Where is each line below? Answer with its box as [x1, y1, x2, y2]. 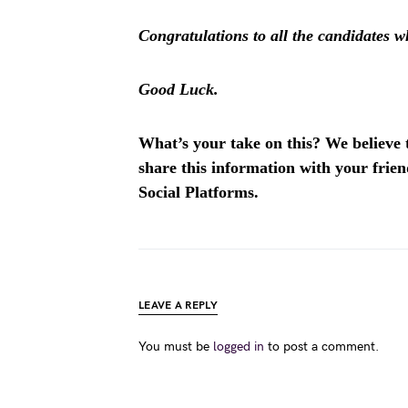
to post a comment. [264, 339, 379, 354]
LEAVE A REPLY [138, 299, 218, 312]
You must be [138, 339, 213, 354]
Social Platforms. [138, 183, 259, 201]
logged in [213, 339, 264, 354]
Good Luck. [138, 80, 219, 98]
